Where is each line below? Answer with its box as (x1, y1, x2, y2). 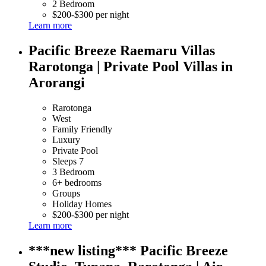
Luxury (52, 134, 80, 145)
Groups (52, 188, 80, 198)
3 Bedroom (52, 166, 94, 177)
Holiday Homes (52, 198, 112, 209)
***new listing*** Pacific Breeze (28, 242, 228, 258)
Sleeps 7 (52, 156, 84, 166)
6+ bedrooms (52, 177, 102, 188)
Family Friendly (52, 123, 112, 134)
